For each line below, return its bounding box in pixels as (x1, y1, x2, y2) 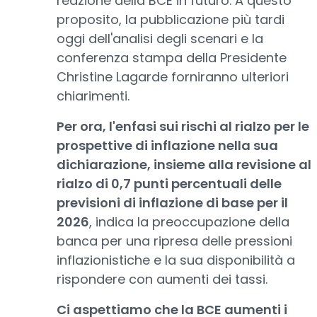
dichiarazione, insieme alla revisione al (57, 156, 311, 173)
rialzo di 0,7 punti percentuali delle (57, 175, 282, 192)
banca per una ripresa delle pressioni (57, 232, 292, 250)
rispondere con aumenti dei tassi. (57, 270, 267, 288)
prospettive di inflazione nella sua (57, 137, 278, 154)
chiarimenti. (57, 87, 129, 105)
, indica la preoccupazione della (89, 213, 289, 231)
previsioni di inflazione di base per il (57, 194, 288, 212)
